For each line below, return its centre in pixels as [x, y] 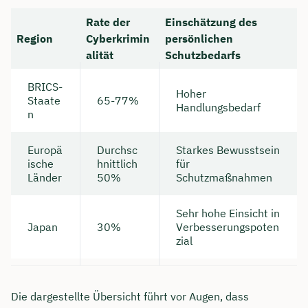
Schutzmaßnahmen [224, 177]
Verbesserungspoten [228, 227]
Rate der [108, 22]
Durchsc [117, 150]
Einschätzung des [211, 22]
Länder [45, 177]
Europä [45, 150]
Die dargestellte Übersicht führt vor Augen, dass [130, 296]
